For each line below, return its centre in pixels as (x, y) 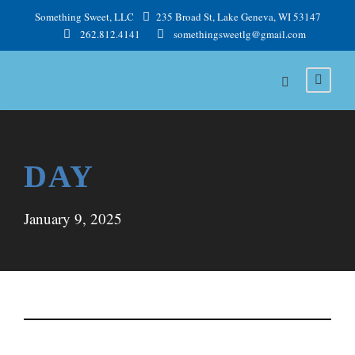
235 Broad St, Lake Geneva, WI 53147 (237, 17)
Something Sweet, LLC (85, 17)
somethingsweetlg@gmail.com (240, 34)
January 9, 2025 (73, 218)
